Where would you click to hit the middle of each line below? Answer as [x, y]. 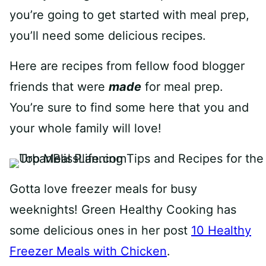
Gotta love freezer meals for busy [103, 189]
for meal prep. [182, 86]
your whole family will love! [85, 128]
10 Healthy [221, 230]
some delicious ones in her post [100, 230]
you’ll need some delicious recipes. [108, 35]
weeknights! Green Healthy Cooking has [123, 209]
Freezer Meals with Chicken [88, 251]
